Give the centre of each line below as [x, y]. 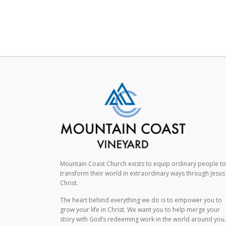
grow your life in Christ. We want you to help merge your [140, 209]
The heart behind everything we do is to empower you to [141, 200]
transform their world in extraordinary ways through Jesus [142, 173]
